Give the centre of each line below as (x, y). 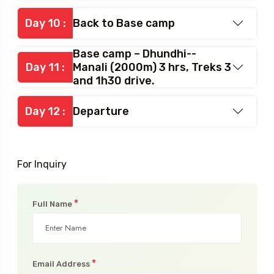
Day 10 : (45, 23)
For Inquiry (42, 164)
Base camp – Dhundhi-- (135, 54)
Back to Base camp (124, 23)
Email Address (62, 264)
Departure (101, 111)
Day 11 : (45, 67)
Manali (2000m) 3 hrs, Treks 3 (152, 67)
